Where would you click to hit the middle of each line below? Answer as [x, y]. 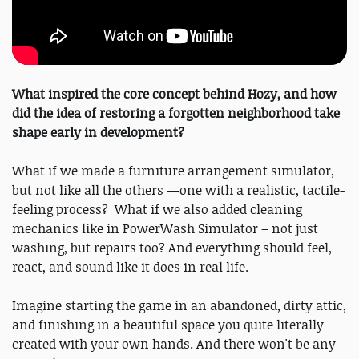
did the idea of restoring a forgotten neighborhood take [176, 113]
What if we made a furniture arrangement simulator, [173, 171]
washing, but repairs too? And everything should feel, [172, 248]
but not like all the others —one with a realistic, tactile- [178, 190]
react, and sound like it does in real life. [130, 267]
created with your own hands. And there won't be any [174, 344]
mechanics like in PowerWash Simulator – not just [165, 229]
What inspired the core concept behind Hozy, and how [174, 94]
